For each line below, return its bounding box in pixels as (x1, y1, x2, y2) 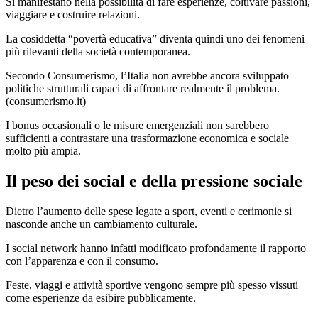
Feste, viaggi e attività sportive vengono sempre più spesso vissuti (6, 278, 298, 291)
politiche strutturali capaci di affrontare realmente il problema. (6, 82, 280, 94)
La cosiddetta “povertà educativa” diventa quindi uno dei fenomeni (6, 32, 305, 45)
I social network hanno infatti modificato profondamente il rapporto (6, 241, 306, 254)
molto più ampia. (6, 144, 81, 157)
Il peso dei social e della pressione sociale (6, 171, 302, 190)
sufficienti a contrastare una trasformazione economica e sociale (6, 131, 289, 144)
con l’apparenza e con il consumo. (6, 254, 158, 267)
